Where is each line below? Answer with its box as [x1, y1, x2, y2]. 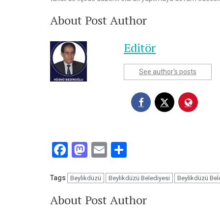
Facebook [68, 140, 133, 159]
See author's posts [139, 67, 196, 76]
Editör [124, 39, 156, 55]
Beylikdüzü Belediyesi [109, 174, 170, 182]
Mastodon [87, 140, 157, 159]
